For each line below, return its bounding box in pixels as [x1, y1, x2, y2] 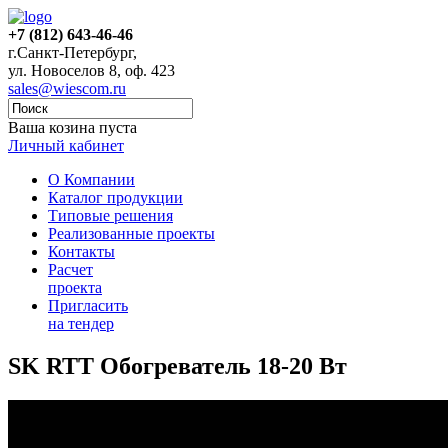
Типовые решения [48, 207, 173, 224]
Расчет [48, 261, 93, 278]
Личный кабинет [8, 137, 124, 154]
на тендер [48, 315, 114, 332]
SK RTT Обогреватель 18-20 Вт [8, 352, 347, 379]
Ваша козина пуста [8, 119, 137, 136]
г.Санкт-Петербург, [8, 44, 137, 61]
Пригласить [48, 297, 128, 314]
